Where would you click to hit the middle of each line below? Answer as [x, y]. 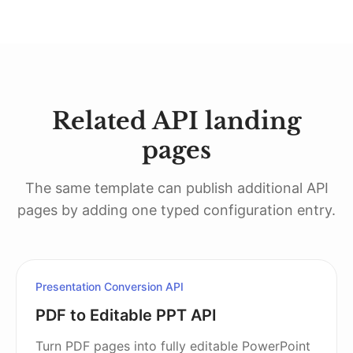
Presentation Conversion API [110, 286]
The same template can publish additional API [176, 188]
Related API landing [176, 121]
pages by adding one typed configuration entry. [176, 210]
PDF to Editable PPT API [126, 315]
